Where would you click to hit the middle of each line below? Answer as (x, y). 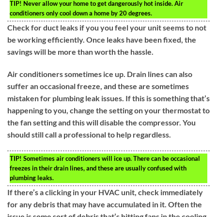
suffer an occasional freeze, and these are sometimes (98, 86)
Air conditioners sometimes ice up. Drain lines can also (100, 74)
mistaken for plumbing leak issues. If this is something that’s (108, 98)
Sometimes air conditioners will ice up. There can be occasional (111, 158)
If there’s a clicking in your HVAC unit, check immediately (105, 192)
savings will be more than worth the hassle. (80, 52)
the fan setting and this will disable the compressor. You (101, 123)
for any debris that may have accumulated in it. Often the (105, 204)
